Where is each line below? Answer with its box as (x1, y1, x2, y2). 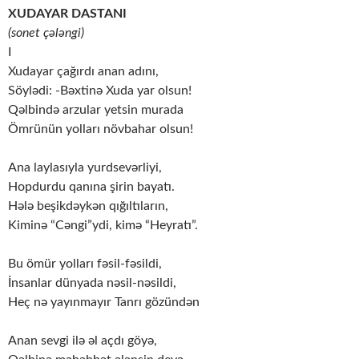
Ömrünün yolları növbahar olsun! (8, 122, 193, 135)
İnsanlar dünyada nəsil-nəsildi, (8, 276, 176, 289)
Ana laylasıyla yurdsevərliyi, (8, 160, 162, 174)
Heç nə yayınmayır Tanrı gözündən (8, 295, 200, 309)
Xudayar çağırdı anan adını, (8, 64, 159, 78)
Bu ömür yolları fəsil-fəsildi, (8, 256, 162, 270)
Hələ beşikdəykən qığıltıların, (8, 199, 168, 212)
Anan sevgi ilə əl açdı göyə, (8, 333, 157, 347)
